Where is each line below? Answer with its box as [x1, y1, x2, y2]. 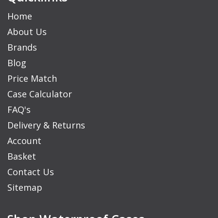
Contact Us [7, 166, 54, 178]
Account [7, 135, 41, 147]
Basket [7, 150, 36, 163]
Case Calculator [7, 88, 72, 100]
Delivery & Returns [7, 119, 85, 131]
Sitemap [7, 182, 42, 194]
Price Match [7, 73, 57, 85]
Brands [7, 41, 37, 54]
